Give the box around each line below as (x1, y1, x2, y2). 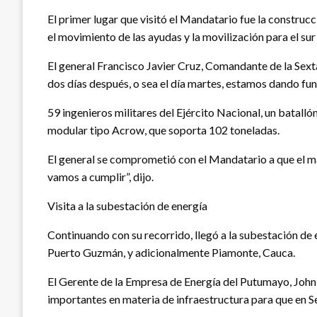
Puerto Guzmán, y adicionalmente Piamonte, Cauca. (47, 245, 295, 259)
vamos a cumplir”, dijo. (47, 169, 154, 183)
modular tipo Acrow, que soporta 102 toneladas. (47, 122, 279, 137)
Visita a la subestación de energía (47, 198, 207, 212)
